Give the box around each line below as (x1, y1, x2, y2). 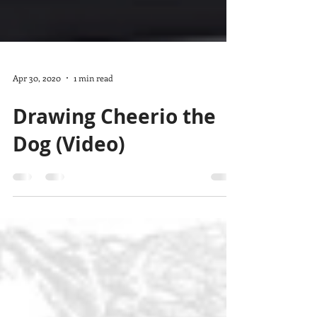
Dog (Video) (13, 158, 125, 186)
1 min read (74, 100, 113, 112)
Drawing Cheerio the (13, 131, 216, 158)
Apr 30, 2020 (13, 100, 61, 112)
